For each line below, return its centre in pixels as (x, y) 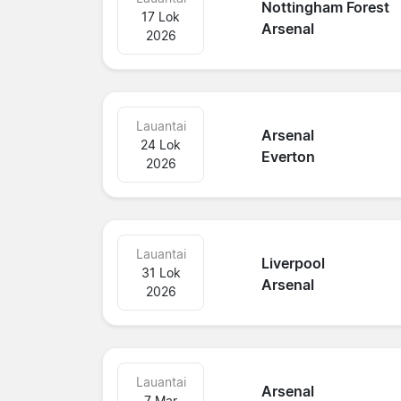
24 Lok (161, 144)
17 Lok (161, 16)
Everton (289, 157)
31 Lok (161, 272)
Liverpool (294, 264)
